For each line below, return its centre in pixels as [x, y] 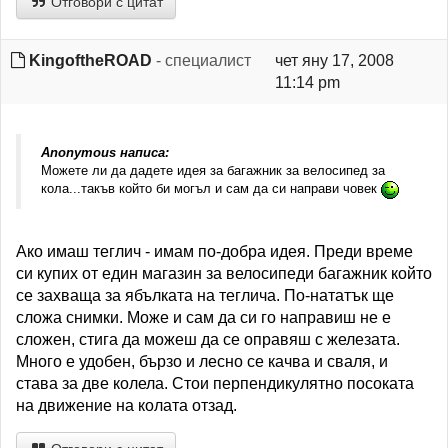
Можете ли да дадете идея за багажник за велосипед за [213, 170]
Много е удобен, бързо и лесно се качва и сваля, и [202, 361]
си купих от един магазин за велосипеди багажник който [224, 273]
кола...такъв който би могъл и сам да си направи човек [211, 188]
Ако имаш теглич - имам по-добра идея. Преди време [214, 251]
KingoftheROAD [90, 60]
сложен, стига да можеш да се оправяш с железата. [208, 339]
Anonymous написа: [105, 152]
